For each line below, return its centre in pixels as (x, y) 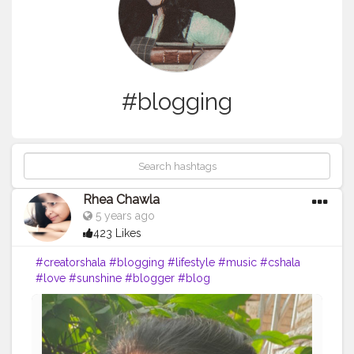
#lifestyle (191, 263)
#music (237, 263)
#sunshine (95, 279)
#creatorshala (71, 263)
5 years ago (124, 216)
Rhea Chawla (121, 200)
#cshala (280, 263)
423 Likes (117, 233)
